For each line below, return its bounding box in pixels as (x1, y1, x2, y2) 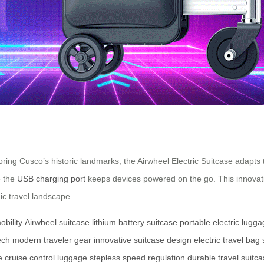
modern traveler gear (12, 235, 91, 245)
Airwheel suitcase (25, 217, 90, 227)
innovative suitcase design (94, 235, 192, 245)
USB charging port (17, 173, 85, 183)
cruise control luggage (5, 252, 87, 262)
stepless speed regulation (90, 252, 185, 262)
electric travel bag (194, 235, 260, 245)
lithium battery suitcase (92, 217, 177, 227)
